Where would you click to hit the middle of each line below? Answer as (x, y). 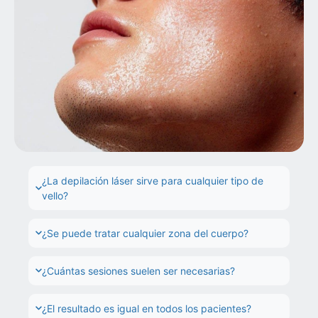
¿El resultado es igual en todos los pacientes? (146, 308)
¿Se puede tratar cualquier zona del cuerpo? (145, 233)
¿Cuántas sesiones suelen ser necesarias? (138, 270)
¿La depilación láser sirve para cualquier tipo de (152, 180)
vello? (55, 195)
